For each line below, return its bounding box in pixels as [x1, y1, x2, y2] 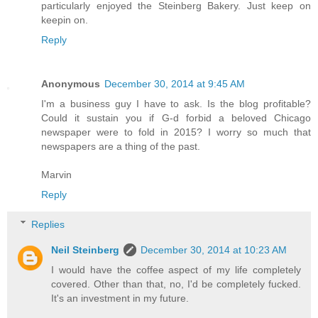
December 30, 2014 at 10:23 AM [141, 243, 287, 256]
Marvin [41, 169, 72, 181]
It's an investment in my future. [51, 292, 190, 304]
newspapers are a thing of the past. [41, 141, 200, 153]
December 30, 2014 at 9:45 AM [104, 78, 245, 90]
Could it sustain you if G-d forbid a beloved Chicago [41, 112, 311, 124]
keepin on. [41, 14, 88, 26]
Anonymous [41, 78, 100, 90]
